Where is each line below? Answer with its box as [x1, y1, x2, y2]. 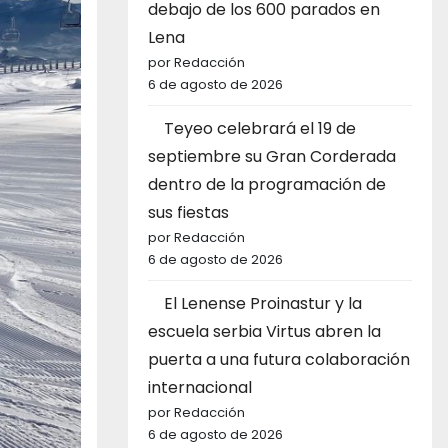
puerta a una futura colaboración [148, 347, 410, 371]
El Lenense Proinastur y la [164, 291, 362, 315]
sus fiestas [148, 200, 229, 224]
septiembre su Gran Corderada [148, 144, 396, 168]
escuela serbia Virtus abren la [148, 319, 381, 343]
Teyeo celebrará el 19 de [164, 116, 356, 140]
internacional [148, 375, 252, 399]
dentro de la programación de [148, 172, 386, 196]
